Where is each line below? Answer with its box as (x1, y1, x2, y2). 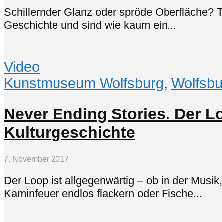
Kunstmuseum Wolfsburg (4, 75, 164, 91)
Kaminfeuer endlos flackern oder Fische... (4, 187, 202, 200)
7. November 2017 (4, 155, 69, 164)
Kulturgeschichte (4, 123, 135, 141)
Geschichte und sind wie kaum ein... (4, 18, 176, 31)
